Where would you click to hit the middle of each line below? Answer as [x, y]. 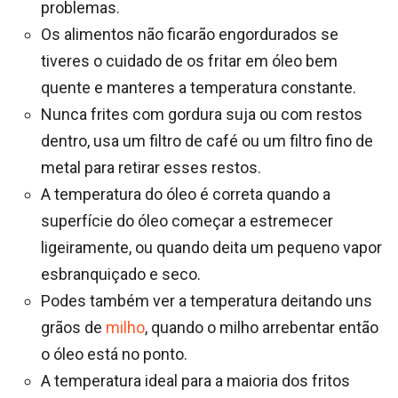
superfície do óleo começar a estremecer [187, 221]
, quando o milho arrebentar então [262, 328]
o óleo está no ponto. [114, 354]
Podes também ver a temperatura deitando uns [207, 301]
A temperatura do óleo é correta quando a [186, 195]
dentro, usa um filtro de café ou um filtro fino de [207, 141]
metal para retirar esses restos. [151, 168]
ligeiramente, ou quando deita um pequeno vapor [211, 248]
